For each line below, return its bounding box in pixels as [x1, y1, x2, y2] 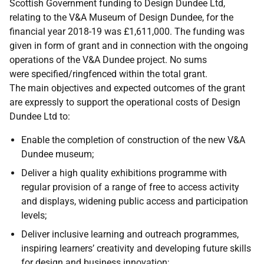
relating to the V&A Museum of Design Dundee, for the [9, 12, 233, 23]
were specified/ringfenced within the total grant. [9, 68, 207, 80]
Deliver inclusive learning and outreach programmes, [21, 229, 239, 240]
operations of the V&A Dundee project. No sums [9, 54, 207, 65]
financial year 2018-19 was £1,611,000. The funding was [9, 26, 245, 37]
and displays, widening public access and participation [21, 196, 248, 207]
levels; [21, 210, 47, 221]
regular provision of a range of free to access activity [21, 181, 239, 193]
